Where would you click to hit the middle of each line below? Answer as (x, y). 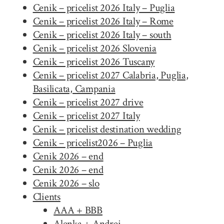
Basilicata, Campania (74, 88)
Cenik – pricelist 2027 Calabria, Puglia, (110, 75)
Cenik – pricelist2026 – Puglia (93, 142)
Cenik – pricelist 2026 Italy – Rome (103, 21)
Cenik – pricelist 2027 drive (88, 102)
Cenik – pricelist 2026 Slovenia (94, 48)
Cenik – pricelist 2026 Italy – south (102, 34)
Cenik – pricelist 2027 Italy (86, 115)
